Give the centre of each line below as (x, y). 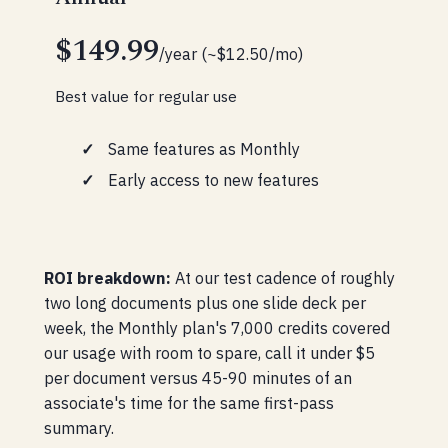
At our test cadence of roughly (283, 277)
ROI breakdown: (108, 277)
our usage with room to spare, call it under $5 (210, 352)
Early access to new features (213, 180)
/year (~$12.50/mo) (231, 54)
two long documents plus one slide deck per (205, 302)
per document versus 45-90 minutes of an (198, 377)
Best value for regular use (146, 95)
